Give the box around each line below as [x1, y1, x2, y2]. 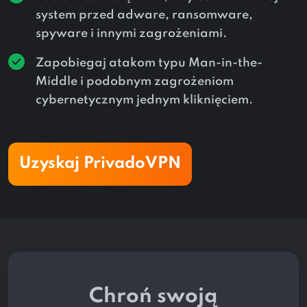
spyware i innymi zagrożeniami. [36, 27, 227, 40]
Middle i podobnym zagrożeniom [36, 75, 234, 88]
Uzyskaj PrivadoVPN [19, 156, 181, 173]
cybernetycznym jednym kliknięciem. [36, 94, 253, 107]
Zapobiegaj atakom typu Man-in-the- [36, 57, 262, 70]
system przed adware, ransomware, [36, 9, 253, 22]
